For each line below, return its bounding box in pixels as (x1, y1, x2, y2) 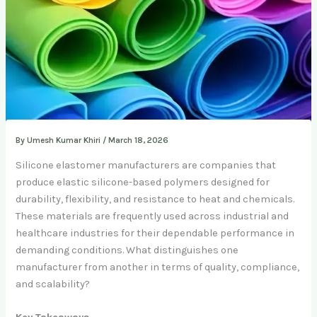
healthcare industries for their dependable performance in (16, 227, 295, 240)
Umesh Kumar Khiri (27, 135, 103, 146)
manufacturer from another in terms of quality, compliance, (16, 261, 300, 274)
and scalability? (16, 278, 91, 291)
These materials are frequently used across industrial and (16, 210, 289, 223)
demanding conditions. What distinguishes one (16, 244, 239, 257)
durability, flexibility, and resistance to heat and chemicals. (16, 193, 295, 206)
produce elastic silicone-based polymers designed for (16, 176, 270, 189)
